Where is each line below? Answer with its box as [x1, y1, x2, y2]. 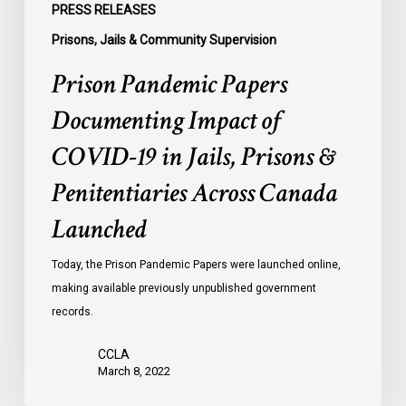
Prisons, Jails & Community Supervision [51, 33, 276, 48]
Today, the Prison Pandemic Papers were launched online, [51, 258, 341, 272]
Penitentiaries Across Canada [51, 176, 337, 212]
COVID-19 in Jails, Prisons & [51, 140, 336, 176]
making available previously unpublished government [51, 282, 316, 295]
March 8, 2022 [97, 364, 170, 379]
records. [51, 305, 93, 319]
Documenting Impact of [51, 103, 281, 140]
